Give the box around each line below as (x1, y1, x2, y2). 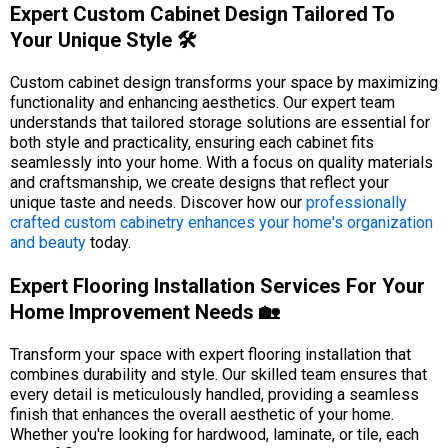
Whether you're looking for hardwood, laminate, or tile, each (10, 425, 419, 444)
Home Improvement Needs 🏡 (10, 300, 279, 324)
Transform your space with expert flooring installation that (10, 345, 411, 364)
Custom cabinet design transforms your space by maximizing (10, 73, 438, 92)
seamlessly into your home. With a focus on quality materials (10, 153, 433, 172)
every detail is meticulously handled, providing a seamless (10, 385, 419, 404)
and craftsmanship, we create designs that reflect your (10, 173, 389, 192)
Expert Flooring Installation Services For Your (10, 274, 425, 298)
